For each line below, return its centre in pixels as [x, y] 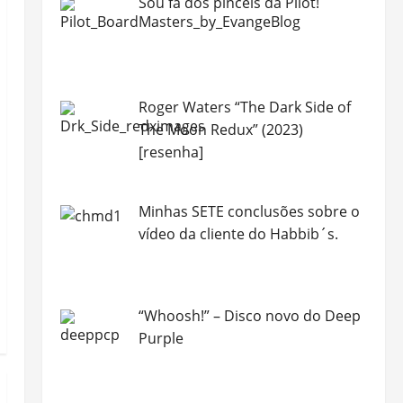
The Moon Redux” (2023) [220, 130]
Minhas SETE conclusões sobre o [249, 211]
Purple [161, 338]
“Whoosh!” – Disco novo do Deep [249, 315]
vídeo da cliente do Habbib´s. [238, 233]
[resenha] [170, 152]
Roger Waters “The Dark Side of [244, 107]
